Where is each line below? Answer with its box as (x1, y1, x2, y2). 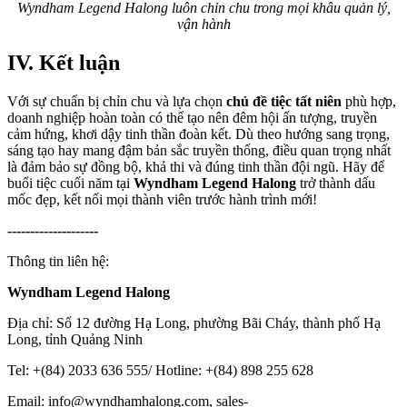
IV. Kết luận (7, 50, 120, 74)
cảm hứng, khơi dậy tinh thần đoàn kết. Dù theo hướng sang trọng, (7, 125, 390, 142)
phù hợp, (342, 93, 396, 109)
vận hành (176, 15, 231, 32)
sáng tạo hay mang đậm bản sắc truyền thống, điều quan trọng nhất (7, 142, 391, 158)
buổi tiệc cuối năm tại (7, 174, 134, 191)
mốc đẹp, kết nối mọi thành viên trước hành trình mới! (7, 191, 317, 207)
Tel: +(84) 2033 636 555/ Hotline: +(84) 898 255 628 (7, 362, 313, 378)
